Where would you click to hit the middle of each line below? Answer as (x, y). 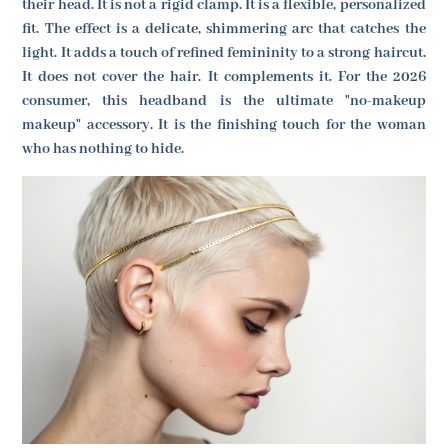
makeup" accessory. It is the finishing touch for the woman (224, 125)
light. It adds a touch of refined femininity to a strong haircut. (224, 53)
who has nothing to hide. (103, 149)
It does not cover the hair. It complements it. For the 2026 (224, 77)
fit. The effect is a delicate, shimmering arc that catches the (224, 29)
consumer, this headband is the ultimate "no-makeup (224, 101)
